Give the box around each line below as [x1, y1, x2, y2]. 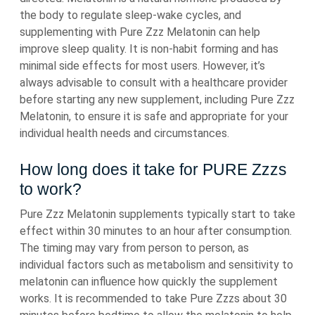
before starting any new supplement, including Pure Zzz [20, 93, 295, 107]
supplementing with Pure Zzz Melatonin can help [20, 25, 260, 39]
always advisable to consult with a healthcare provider [20, 76, 288, 90]
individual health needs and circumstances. [20, 127, 229, 141]
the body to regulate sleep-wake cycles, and [20, 8, 241, 22]
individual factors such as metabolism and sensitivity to [20, 258, 293, 272]
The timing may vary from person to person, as [20, 241, 249, 255]
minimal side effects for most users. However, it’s [20, 59, 265, 73]
